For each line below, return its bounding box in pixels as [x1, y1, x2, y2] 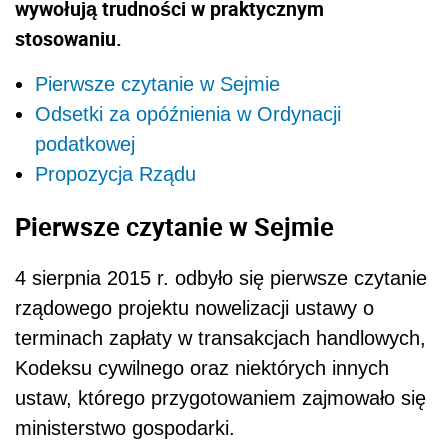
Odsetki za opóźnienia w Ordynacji [35, 103, 341, 126]
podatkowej [35, 133, 135, 156]
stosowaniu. [15, 25, 122, 53]
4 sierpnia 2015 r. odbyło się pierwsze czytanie [15, 267, 427, 290]
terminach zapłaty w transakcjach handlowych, [15, 327, 426, 350]
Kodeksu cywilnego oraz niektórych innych [15, 357, 389, 380]
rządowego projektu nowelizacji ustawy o [15, 297, 374, 320]
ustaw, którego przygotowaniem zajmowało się [15, 387, 426, 410]
